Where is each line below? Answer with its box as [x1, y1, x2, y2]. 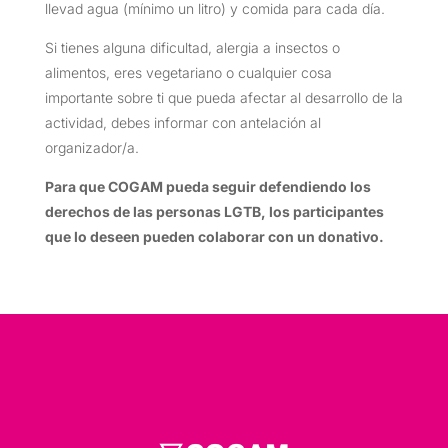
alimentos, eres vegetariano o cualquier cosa [44, 63, 332, 81]
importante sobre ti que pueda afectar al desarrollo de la [44, 88, 403, 106]
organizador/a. [44, 138, 139, 156]
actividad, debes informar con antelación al [44, 113, 321, 131]
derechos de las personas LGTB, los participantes [44, 202, 384, 220]
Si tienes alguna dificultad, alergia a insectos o [44, 38, 340, 56]
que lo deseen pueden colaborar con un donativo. [44, 227, 384, 245]
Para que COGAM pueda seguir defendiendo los [44, 177, 371, 195]
